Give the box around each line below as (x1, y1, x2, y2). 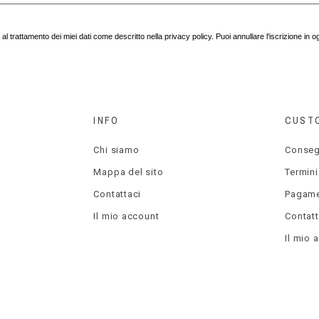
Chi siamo (93, 144, 140, 155)
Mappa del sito (93, 166, 164, 177)
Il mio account (93, 210, 159, 221)
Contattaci (93, 188, 142, 199)
